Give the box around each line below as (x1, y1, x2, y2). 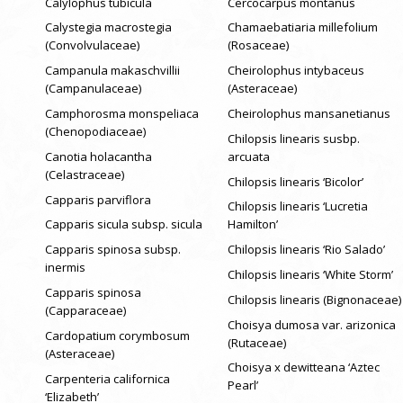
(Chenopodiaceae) (45, 123, 146, 139)
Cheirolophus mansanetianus (227, 105, 390, 121)
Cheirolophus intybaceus (227, 62, 364, 79)
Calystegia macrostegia (45, 19, 172, 36)
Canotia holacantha (45, 148, 152, 165)
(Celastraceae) (45, 166, 124, 183)
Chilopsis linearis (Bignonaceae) (227, 291, 401, 308)
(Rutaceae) (227, 334, 286, 351)
